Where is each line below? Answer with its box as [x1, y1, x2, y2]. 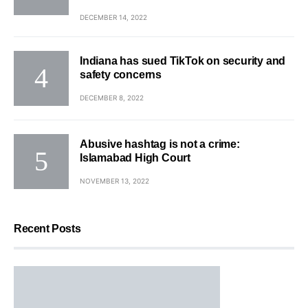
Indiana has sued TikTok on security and [80, 54, 286, 67]
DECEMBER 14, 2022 [80, 13, 147, 21]
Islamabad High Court [80, 151, 190, 164]
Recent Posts [14, 223, 81, 234]
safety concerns [80, 68, 162, 80]
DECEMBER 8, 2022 [80, 93, 144, 102]
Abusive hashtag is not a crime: [80, 137, 240, 150]
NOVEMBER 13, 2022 [80, 176, 149, 185]
